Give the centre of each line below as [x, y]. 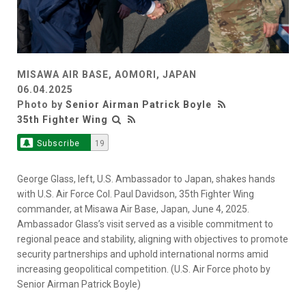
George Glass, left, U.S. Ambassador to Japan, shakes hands [146, 179]
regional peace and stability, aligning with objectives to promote [153, 239]
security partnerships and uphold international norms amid [143, 254]
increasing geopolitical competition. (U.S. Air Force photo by [144, 269]
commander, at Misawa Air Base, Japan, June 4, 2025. [133, 209]
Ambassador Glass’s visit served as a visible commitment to [145, 224]
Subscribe [58, 144]
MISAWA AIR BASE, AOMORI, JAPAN [107, 75]
